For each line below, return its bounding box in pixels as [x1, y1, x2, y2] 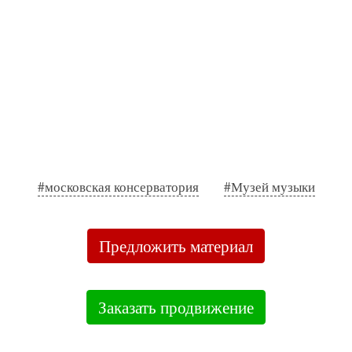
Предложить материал [99, 235, 253, 257]
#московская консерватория [37, 178, 199, 196]
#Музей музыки [223, 178, 315, 196]
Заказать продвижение [98, 296, 254, 318]
